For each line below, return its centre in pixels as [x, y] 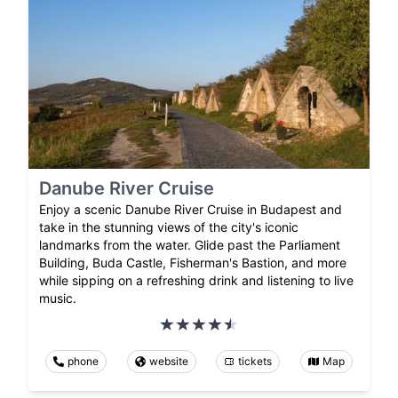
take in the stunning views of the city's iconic [169, 227]
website [168, 361]
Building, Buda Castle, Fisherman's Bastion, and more [193, 262]
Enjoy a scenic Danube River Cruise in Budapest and [191, 209]
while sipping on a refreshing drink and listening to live [196, 280]
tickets [255, 361]
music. [58, 298]
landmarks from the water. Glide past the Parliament [190, 244]
